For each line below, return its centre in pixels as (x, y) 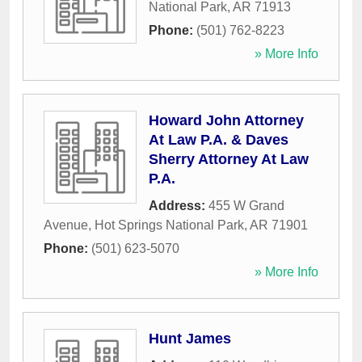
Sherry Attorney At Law (229, 160)
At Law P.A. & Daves (219, 140)
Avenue (66, 225)
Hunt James (190, 339)
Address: (179, 206)
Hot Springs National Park (169, 225)
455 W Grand (246, 206)
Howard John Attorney (226, 121)
